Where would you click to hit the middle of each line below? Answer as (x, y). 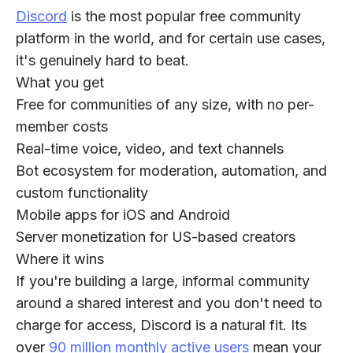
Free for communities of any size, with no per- (165, 105)
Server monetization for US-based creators (156, 237)
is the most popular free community (184, 17)
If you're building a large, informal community (163, 281)
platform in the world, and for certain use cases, (171, 39)
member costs (62, 127)
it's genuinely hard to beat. (102, 61)
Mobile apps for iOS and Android (123, 215)
